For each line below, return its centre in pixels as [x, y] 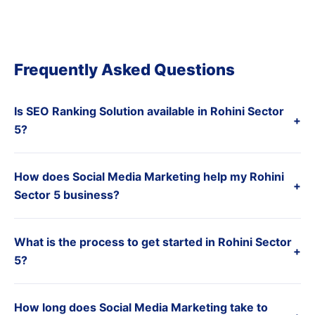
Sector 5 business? [67, 195]
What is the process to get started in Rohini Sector [153, 242]
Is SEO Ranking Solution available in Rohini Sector [149, 111]
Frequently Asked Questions [124, 69]
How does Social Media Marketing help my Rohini [149, 176]
